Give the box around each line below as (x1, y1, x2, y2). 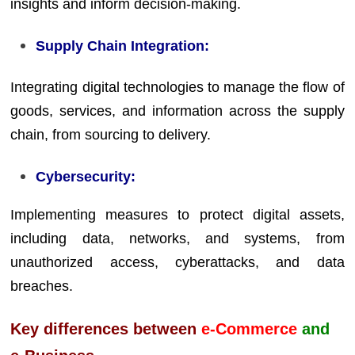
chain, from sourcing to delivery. (10, 127, 212, 143)
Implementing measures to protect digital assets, (10, 206, 345, 223)
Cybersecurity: (36, 168, 136, 185)
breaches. (10, 277, 74, 294)
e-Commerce (201, 320, 298, 338)
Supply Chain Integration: (36, 37, 210, 54)
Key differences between (10, 320, 202, 338)
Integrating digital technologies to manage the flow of (10, 79, 345, 95)
